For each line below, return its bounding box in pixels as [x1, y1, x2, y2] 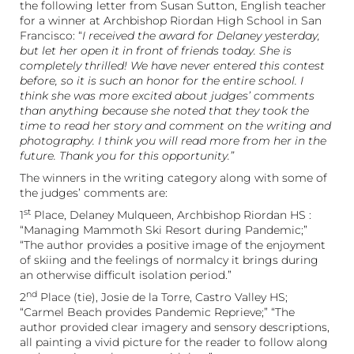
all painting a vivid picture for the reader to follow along [20, 334, 328, 349]
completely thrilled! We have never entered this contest [20, 58, 325, 73]
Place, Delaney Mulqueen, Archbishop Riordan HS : [31, 207, 311, 222]
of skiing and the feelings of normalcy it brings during [20, 252, 318, 267]
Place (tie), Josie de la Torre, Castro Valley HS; [37, 289, 288, 304]
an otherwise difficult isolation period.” [20, 267, 232, 282]
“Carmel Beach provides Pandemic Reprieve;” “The [20, 304, 295, 319]
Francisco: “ [20, 28, 82, 43]
